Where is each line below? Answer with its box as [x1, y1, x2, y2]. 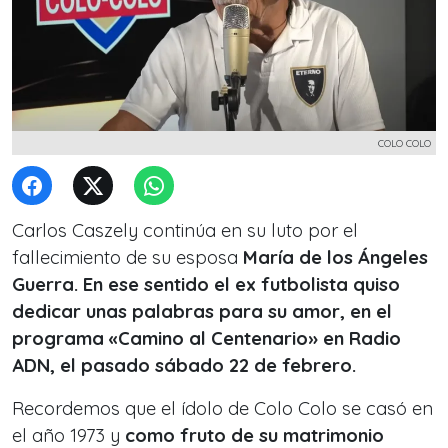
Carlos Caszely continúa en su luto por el [12, 219, 358, 242]
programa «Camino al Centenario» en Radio [12, 327, 401, 350]
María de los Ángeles [243, 246, 428, 269]
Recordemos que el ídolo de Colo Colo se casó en [12, 397, 433, 420]
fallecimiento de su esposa [12, 246, 243, 269]
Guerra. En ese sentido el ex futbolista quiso [12, 273, 400, 296]
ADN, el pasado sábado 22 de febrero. [12, 354, 361, 377]
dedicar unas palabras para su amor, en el [12, 300, 392, 323]
